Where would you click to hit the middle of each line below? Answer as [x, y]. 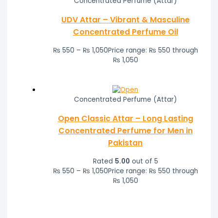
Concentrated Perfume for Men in [125, 131]
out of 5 [144, 162]
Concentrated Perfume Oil [125, 32]
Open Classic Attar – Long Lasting [125, 119]
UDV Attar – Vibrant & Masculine [125, 20]
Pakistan [126, 143]
